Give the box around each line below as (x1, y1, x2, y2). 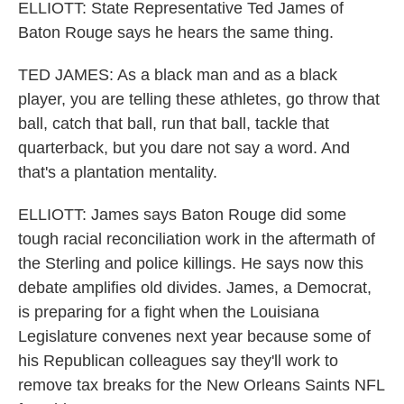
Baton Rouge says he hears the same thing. (18, 23, 334, 41)
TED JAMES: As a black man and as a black (18, 66, 337, 84)
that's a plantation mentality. (18, 163, 217, 181)
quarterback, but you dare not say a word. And (18, 139, 350, 157)
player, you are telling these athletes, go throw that (18, 90, 380, 108)
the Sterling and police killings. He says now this (18, 254, 363, 272)
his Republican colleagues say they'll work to (18, 352, 338, 370)
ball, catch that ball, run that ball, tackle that (18, 115, 329, 133)
